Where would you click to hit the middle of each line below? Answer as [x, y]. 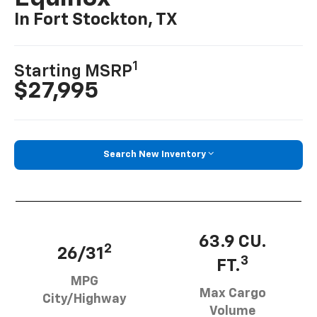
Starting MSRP [74, 72]
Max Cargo [232, 293]
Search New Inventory [155, 155]
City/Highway [85, 299]
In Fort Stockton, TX [96, 20]
